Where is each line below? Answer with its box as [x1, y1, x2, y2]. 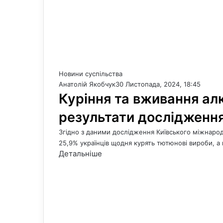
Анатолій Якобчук [59, 80, 115, 88]
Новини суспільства [59, 70, 122, 78]
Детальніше [59, 149, 102, 158]
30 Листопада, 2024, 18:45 [115, 80, 201, 88]
